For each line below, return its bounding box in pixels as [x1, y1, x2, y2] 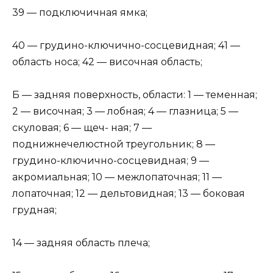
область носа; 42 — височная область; [12, 55, 202, 68]
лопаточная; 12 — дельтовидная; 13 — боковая [12, 187, 245, 199]
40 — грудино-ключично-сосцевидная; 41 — [12, 39, 240, 51]
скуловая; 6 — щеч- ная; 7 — [12, 121, 152, 133]
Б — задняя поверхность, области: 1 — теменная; [12, 88, 257, 101]
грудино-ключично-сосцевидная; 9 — [12, 154, 209, 166]
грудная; [12, 204, 57, 216]
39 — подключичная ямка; [12, 6, 147, 18]
